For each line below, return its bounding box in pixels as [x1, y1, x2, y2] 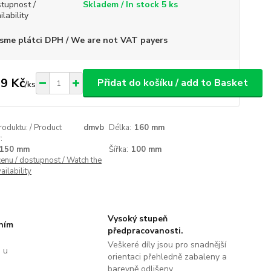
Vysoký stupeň [107, 213, 168, 224]
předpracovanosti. [107, 225, 183, 237]
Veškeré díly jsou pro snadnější [107, 239, 226, 250]
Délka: [109, 122, 132, 133]
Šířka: [109, 144, 129, 155]
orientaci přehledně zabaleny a [107, 251, 227, 263]
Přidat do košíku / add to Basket [97, 76, 248, 90]
